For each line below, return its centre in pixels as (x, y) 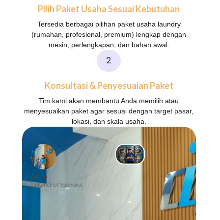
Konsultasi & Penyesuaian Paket (109, 86)
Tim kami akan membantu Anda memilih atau (109, 101)
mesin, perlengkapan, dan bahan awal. (109, 45)
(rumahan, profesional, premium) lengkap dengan (109, 35)
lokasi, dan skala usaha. (109, 122)
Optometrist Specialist (57, 185)
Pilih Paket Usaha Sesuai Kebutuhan (109, 9)
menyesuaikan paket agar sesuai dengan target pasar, (109, 111)
